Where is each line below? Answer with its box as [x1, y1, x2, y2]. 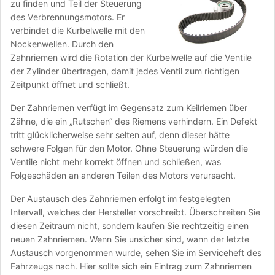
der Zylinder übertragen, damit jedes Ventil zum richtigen [10, 66, 239, 76]
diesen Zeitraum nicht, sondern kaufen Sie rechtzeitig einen [10, 220, 249, 231]
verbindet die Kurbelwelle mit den [10, 25, 145, 36]
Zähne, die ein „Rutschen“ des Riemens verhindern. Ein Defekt [10, 116, 257, 126]
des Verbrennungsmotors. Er [10, 12, 125, 22]
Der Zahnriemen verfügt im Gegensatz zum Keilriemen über [10, 103, 247, 113]
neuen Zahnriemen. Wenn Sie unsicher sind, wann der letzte [10, 234, 249, 244]
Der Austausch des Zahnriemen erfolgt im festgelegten [10, 193, 230, 204]
